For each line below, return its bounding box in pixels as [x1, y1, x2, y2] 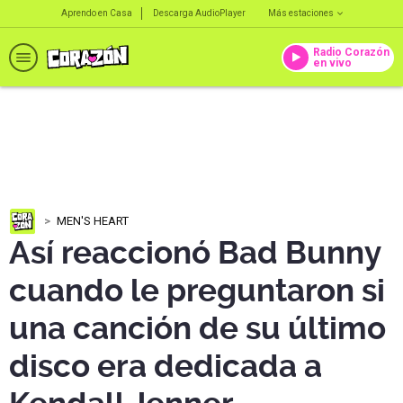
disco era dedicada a [9, 347, 322, 385]
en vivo [313, 56, 352, 69]
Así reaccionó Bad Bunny [9, 234, 381, 272]
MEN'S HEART [57, 213, 129, 228]
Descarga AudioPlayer [152, 8, 246, 18]
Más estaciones [267, 8, 334, 18]
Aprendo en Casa [60, 8, 132, 18]
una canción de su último [9, 309, 386, 347]
